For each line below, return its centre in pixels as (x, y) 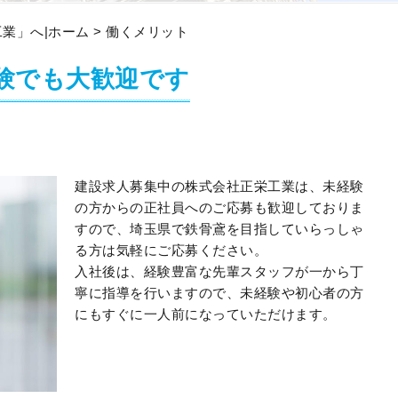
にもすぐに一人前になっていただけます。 (206, 314)
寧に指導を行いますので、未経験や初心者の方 (219, 293)
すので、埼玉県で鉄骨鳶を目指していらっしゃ (219, 229)
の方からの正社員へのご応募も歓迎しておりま (219, 207)
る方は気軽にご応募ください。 (171, 250)
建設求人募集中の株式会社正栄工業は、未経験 (219, 186)
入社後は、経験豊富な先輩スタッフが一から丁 (219, 271)
